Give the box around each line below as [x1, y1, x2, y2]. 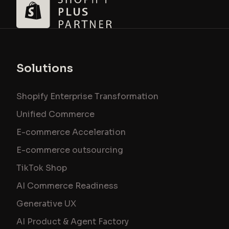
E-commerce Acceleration [16, 127, 126, 138]
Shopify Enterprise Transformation [16, 91, 158, 102]
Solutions [16, 61, 73, 76]
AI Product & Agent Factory [16, 216, 129, 227]
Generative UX [16, 198, 76, 210]
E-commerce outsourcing [16, 145, 123, 156]
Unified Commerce [16, 109, 95, 120]
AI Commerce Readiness [16, 180, 118, 192]
